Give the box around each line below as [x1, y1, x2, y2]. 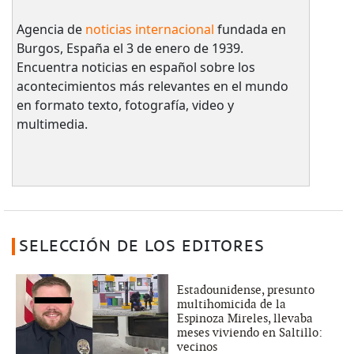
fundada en [213, 20, 286, 38]
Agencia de [16, 20, 85, 38]
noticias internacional [85, 20, 214, 38]
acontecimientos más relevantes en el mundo [16, 77, 288, 95]
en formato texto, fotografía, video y [16, 96, 234, 114]
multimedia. [16, 115, 88, 133]
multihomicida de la [177, 296, 286, 311]
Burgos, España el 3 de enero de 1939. [16, 39, 243, 57]
